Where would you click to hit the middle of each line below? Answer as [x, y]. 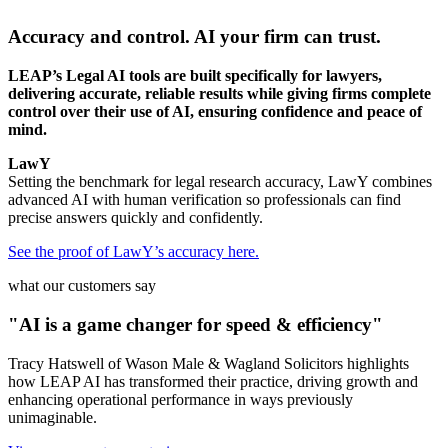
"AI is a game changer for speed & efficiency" [195, 324]
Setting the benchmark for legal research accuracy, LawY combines [220, 182]
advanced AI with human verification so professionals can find [204, 200]
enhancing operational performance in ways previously [180, 399]
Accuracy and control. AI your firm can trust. [194, 37]
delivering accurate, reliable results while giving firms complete [219, 94]
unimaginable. [52, 417]
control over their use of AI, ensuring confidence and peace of [215, 112]
